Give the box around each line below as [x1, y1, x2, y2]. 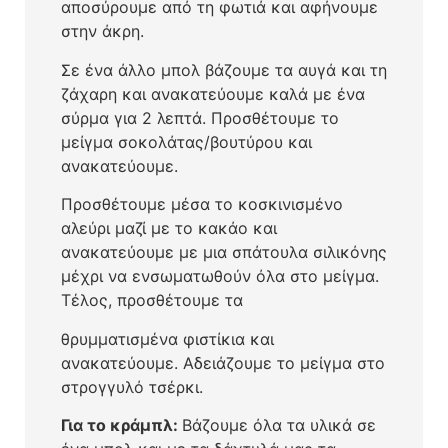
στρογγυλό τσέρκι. [60, 376, 203, 397]
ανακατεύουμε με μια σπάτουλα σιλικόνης [60, 242, 387, 263]
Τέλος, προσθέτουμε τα [60, 290, 243, 311]
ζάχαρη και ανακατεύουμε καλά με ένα [60, 83, 365, 104]
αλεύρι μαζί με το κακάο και [60, 218, 277, 239]
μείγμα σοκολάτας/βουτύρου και [60, 131, 312, 152]
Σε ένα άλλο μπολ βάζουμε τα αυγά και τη [60, 59, 387, 80]
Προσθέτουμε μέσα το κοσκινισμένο [60, 194, 343, 215]
